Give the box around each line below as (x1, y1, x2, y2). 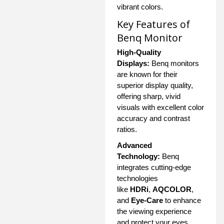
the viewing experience (117, 206, 191, 215)
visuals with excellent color (117, 102, 204, 111)
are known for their (117, 69, 177, 78)
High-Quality (117, 47, 161, 56)
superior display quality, (117, 80, 193, 89)
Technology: (117, 151, 160, 160)
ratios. (117, 124, 137, 133)
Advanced (117, 140, 152, 149)
